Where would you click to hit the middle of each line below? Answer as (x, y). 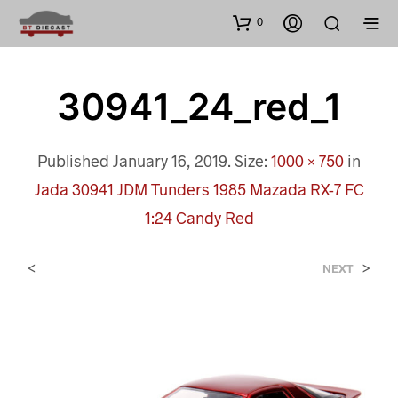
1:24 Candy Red (199, 217)
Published (75, 160)
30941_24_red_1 (199, 106)
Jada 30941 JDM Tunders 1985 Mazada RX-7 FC (199, 189)
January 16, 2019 (170, 160)
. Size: (249, 160)
